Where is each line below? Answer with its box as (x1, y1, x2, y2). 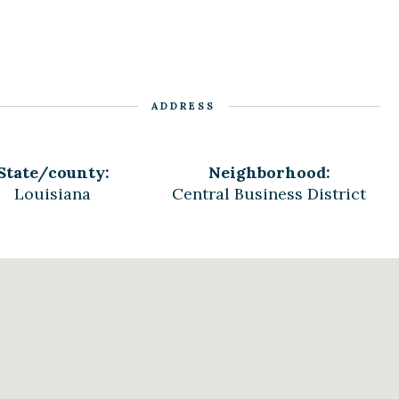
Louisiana (14, 183, 92, 204)
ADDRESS (151, 100, 216, 112)
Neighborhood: (208, 162, 330, 183)
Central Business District (172, 183, 367, 204)
